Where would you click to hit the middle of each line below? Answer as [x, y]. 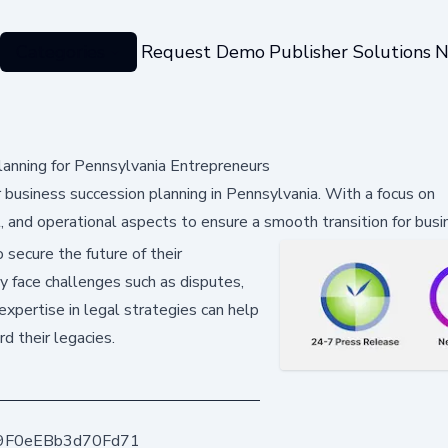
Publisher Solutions [349, 51]
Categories [60, 51]
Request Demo [202, 51]
